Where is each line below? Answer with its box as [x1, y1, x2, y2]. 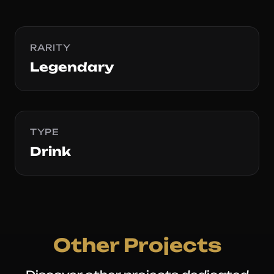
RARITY [30, 42, 71, 53]
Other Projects [53, 234, 221, 256]
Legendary [30, 59, 114, 75]
